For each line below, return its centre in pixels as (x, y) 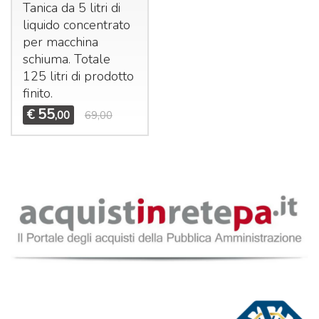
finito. (37, 93)
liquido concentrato (76, 25)
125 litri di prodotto (78, 76)
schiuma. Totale (66, 59)
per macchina (60, 42)
